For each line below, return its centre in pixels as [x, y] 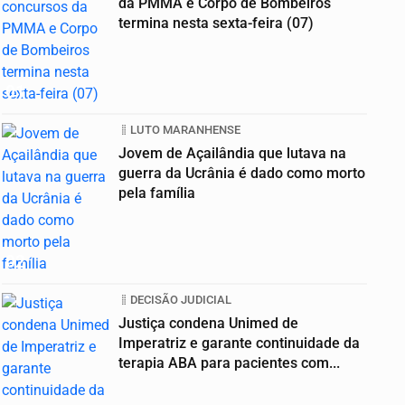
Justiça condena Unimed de [208, 324]
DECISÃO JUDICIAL [181, 300]
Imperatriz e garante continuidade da [239, 344]
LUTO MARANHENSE [185, 130]
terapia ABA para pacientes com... [229, 363]
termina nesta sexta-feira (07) [216, 24]
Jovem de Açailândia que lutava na [232, 154]
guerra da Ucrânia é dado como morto [242, 174]
